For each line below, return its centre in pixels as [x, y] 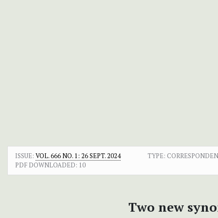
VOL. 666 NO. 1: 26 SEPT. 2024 [78, 155]
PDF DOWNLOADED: [46, 165]
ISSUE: [25, 155]
